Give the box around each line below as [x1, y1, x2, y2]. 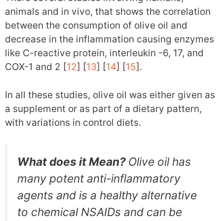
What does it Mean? [17, 155, 128, 169]
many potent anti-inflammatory [17, 172, 181, 186]
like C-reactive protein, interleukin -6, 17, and [5, 47, 204, 59]
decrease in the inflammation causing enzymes [5, 34, 214, 45]
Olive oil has [128, 155, 191, 169]
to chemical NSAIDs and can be [17, 205, 182, 220]
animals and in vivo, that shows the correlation [5, 6, 211, 18]
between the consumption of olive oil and [5, 20, 187, 32]
